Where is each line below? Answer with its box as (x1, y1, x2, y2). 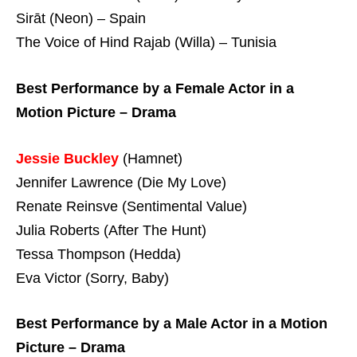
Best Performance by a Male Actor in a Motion (16, 316, 328, 332)
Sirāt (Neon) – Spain (16, 10, 146, 27)
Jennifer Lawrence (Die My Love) (16, 174, 226, 190)
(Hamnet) (119, 150, 182, 167)
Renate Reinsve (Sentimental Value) (16, 198, 247, 214)
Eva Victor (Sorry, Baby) (16, 269, 169, 286)
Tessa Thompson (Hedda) (16, 245, 181, 262)
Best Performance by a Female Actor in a (16, 80, 294, 96)
